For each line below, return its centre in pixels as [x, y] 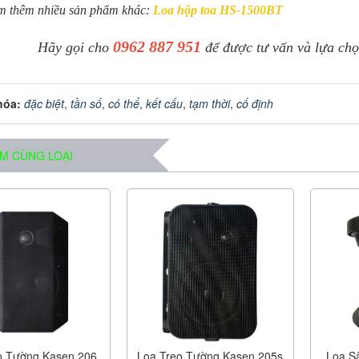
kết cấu [164, 104]
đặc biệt [44, 104]
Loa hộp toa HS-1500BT [218, 10]
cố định [255, 104]
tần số [86, 104]
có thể [124, 104]
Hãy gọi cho [73, 47]
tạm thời [210, 104]
